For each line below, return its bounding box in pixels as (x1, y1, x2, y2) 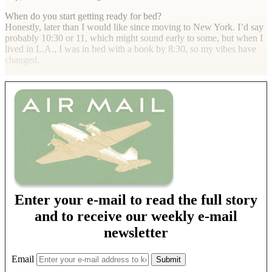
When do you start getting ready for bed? (5, 10, 161, 21)
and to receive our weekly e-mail (35, 208, 237, 224)
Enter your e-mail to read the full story (15, 191, 257, 208)
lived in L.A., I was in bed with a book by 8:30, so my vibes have (5, 43, 256, 54)
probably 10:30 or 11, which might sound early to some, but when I (5, 32, 263, 43)
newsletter (104, 224, 168, 240)
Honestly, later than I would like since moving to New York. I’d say (5, 21, 263, 32)
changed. (5, 54, 39, 65)
